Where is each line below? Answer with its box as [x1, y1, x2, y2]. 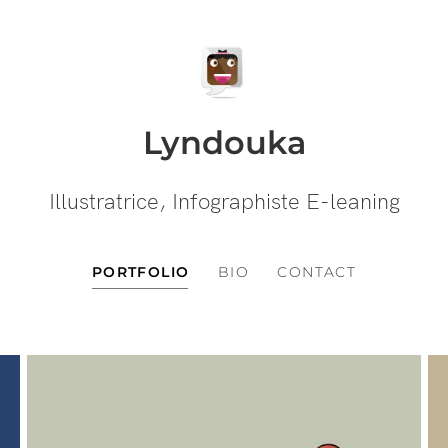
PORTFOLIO [91, 262, 190, 281]
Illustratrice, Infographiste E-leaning [48, 188, 400, 216]
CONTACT [277, 262, 357, 281]
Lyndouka [142, 123, 306, 162]
